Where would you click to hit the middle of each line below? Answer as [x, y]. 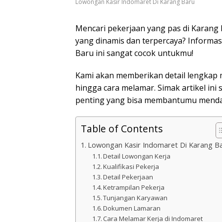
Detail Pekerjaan [128, 177]
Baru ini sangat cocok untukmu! [134, 53]
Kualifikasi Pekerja [131, 167]
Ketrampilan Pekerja [134, 188]
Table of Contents [122, 129]
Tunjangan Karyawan [136, 198]
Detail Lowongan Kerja [137, 156]
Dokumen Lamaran [132, 208]
